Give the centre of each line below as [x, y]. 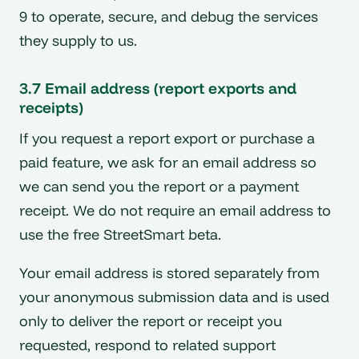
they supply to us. [78, 41]
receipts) [51, 108]
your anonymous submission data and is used [174, 296]
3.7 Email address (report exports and [158, 89]
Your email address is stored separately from [169, 272]
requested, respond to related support [147, 345]
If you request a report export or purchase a [167, 139]
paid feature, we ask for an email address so [168, 163]
